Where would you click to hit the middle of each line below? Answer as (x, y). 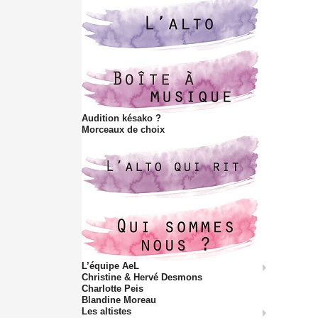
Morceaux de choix (123, 129)
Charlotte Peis (113, 288)
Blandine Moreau (119, 300)
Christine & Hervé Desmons (142, 277)
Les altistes (106, 311)
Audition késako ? (121, 118)
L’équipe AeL (110, 265)
